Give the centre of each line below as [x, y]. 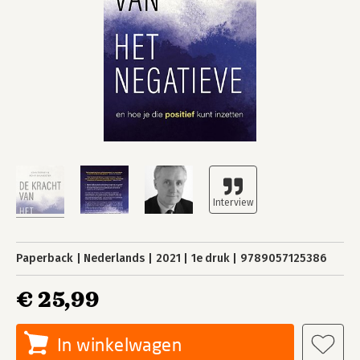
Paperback [45, 258]
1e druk [210, 258]
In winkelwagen [120, 344]
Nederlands [115, 258]
